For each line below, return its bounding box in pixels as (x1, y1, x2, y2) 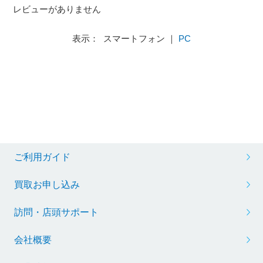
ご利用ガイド (14, 151, 70, 162)
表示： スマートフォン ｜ (72, 33, 178, 43)
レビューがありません (13, 4, 102, 15)
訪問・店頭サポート (14, 207, 99, 217)
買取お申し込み (14, 179, 80, 190)
